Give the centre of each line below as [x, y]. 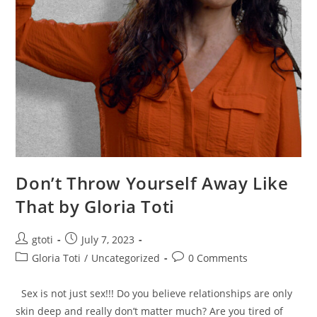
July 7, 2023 [108, 239]
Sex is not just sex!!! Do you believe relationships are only [154, 293]
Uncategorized [126, 258]
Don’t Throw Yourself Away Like [152, 183]
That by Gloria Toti [95, 206]
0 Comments [218, 258]
